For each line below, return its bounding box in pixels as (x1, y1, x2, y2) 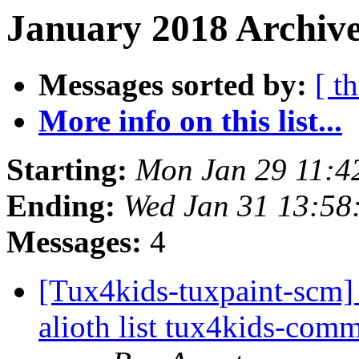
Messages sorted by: (38, 67, 307, 103)
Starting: (6, 152, 127, 188)
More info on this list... (38, 103, 342, 139)
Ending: (6, 188, 115, 224)
